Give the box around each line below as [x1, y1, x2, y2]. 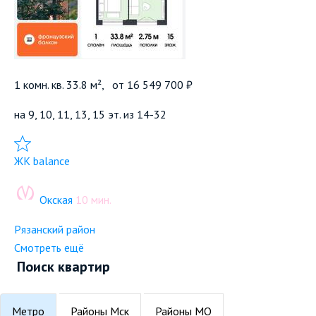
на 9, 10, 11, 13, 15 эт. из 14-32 [14, 107, 166, 122]
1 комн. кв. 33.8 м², [14, 78, 112, 92]
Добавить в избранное [13, 136, 125, 151]
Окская [39, 193, 73, 207]
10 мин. [75, 193, 111, 207]
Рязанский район [14, 222, 95, 237]
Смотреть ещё [14, 241, 84, 255]
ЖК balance [14, 154, 70, 169]
